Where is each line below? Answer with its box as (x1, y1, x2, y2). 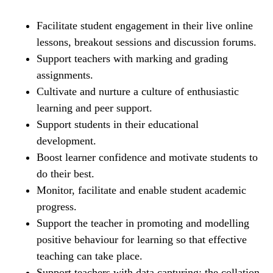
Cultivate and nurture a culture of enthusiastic (37, 85, 239, 98)
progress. (37, 200, 77, 213)
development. (37, 135, 96, 147)
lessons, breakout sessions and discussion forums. (37, 36, 257, 49)
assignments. (37, 69, 93, 82)
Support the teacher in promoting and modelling (37, 217, 249, 230)
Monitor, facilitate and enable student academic (37, 184, 246, 197)
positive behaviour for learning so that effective (37, 233, 247, 246)
